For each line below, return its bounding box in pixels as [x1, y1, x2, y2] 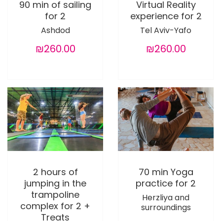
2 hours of [33, 166, 78, 179]
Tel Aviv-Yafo [140, 25, 191, 37]
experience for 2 [130, 10, 202, 23]
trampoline [31, 188, 79, 201]
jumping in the [24, 177, 86, 190]
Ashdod [40, 25, 70, 37]
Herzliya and [142, 192, 189, 204]
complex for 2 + [20, 200, 90, 213]
